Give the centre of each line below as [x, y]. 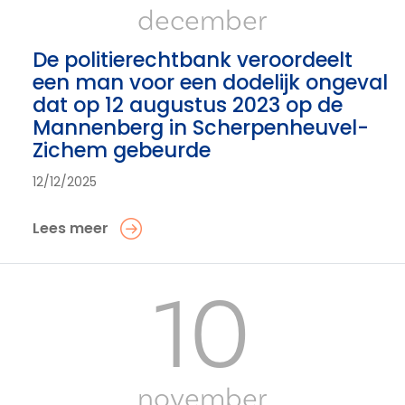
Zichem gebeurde [122, 150]
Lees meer [71, 228]
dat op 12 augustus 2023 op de [188, 105]
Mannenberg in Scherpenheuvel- [201, 127]
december [202, 21]
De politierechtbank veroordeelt [193, 60]
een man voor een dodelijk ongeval [210, 82]
